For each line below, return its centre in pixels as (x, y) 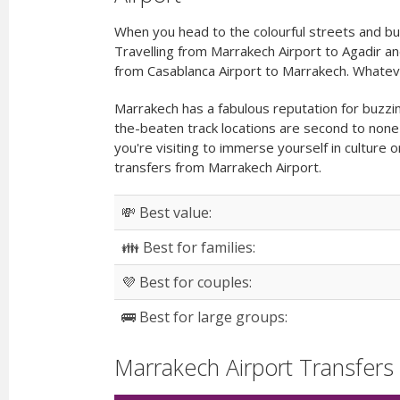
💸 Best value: (167, 212)
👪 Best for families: (188, 247)
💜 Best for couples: (187, 282)
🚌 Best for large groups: (204, 317)
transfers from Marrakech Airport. (218, 167)
